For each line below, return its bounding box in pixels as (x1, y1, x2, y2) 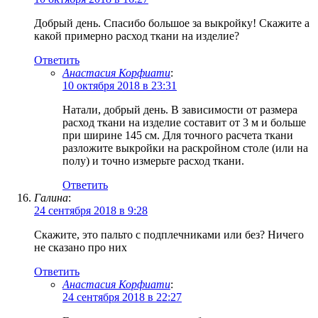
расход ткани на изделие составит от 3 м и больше (62, 116, 306, 129)
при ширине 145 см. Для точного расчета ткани (62, 129, 293, 142)
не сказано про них (34, 241, 127, 254)
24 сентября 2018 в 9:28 (34, 204, 148, 217)
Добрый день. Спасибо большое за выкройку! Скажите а (34, 17, 309, 30)
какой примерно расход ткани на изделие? (34, 30, 239, 43)
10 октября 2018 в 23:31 (62, 79, 177, 92)
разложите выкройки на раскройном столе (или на (62, 142, 308, 155)
